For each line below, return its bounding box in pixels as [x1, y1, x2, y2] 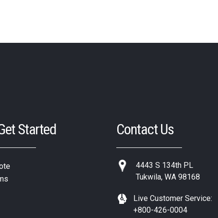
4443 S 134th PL [136, 160, 193, 170]
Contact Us [116, 120, 174, 138]
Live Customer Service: [133, 193, 212, 203]
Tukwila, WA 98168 [136, 172, 200, 182]
